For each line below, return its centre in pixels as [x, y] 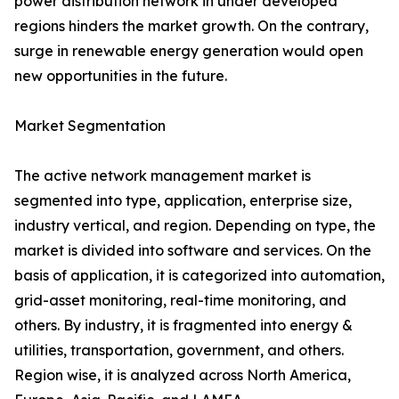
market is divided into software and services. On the [193, 250]
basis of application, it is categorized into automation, [199, 275]
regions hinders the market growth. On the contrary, [191, 26]
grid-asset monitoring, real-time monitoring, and [180, 300]
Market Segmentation [90, 126]
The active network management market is [163, 175]
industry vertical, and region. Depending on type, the [195, 225]
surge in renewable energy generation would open [189, 51]
